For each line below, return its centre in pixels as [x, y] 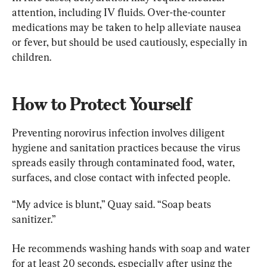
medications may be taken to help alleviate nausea [128, 27]
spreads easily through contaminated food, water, [125, 162]
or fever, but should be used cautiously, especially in [131, 42]
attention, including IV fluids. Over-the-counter [120, 12]
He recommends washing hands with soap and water [132, 248]
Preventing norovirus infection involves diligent [119, 132]
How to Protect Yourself [102, 104]
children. [32, 57]
